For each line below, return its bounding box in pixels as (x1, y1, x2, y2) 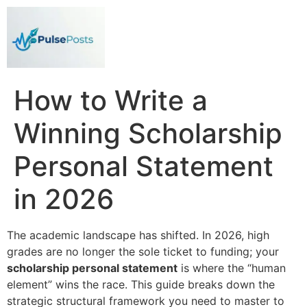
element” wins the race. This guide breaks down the (7, 277, 275, 291)
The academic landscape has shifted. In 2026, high (7, 228, 269, 242)
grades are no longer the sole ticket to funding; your (7, 244, 279, 258)
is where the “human (177, 260, 286, 275)
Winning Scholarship (14, 116, 282, 150)
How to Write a (14, 83, 208, 117)
